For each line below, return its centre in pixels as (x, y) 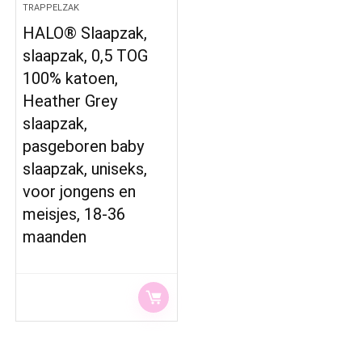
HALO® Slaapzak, (85, 33)
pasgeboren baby (84, 146)
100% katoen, (71, 78)
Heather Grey (70, 101)
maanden (55, 237)
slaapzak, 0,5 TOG (86, 56)
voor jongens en (80, 192)
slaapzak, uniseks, (85, 169)
